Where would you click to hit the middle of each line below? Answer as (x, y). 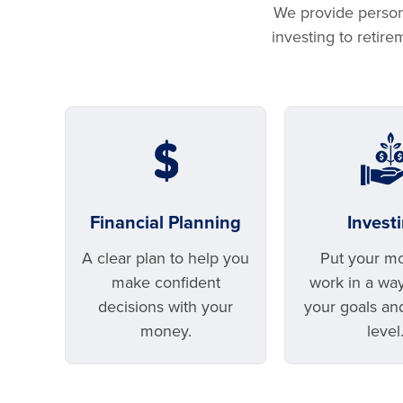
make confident (166, 282)
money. (166, 331)
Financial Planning (166, 223)
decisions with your (166, 307)
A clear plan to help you (166, 258)
